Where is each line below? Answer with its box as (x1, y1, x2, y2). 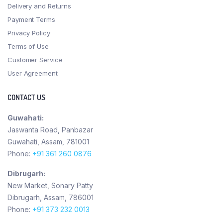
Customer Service (7, 55, 63, 64)
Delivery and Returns (7, 1, 71, 10)
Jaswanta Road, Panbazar (7, 125, 93, 134)
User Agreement (7, 69, 58, 77)
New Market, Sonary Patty (7, 181, 93, 190)
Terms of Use (7, 42, 49, 50)
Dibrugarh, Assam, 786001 (7, 193, 94, 202)
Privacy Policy (7, 28, 50, 37)
